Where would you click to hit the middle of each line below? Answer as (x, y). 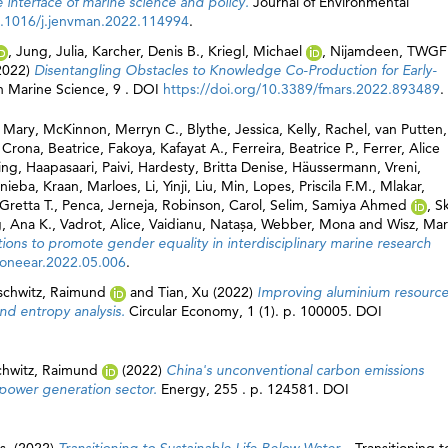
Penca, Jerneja (108, 205)
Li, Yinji (166, 186)
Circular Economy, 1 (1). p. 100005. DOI (255, 311)
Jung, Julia (50, 51)
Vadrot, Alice (100, 224)
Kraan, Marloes (90, 186)
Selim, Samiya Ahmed (338, 205)
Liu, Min (220, 186)
